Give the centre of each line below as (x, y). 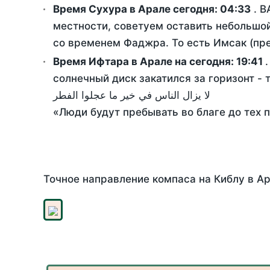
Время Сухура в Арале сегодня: (137, 9)
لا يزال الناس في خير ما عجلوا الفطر (132, 96)
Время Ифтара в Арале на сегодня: (145, 62)
